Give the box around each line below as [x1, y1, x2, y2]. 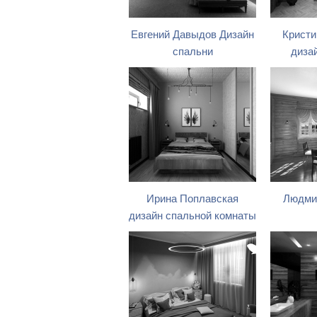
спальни [172, 46, 213, 57]
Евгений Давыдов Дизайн [131, 29, 254, 40]
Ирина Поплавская [146, 193, 238, 204]
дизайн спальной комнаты [129, 210, 256, 221]
